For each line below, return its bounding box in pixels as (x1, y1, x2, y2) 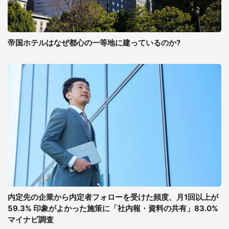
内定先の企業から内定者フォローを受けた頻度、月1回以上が (8, 192, 218, 202)
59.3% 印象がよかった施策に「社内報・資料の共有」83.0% (8, 203, 218, 213)
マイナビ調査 (8, 215, 54, 224)
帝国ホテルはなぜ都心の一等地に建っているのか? (8, 38, 180, 48)
